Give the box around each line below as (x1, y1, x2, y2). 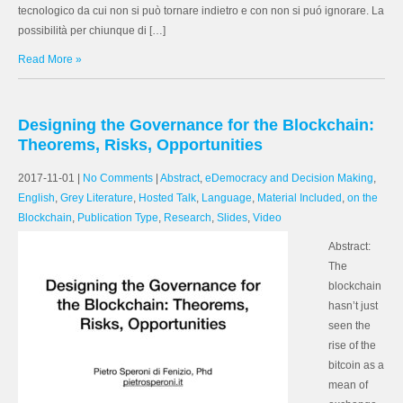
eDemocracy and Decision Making (205, 172, 373, 184)
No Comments (83, 172, 153, 184)
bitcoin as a (328, 359, 384, 372)
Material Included (257, 192, 342, 204)
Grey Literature (60, 192, 133, 204)
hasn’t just (328, 300, 378, 312)
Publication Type (77, 211, 158, 224)
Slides (217, 211, 247, 224)
